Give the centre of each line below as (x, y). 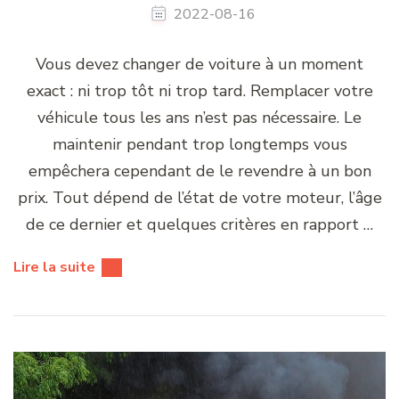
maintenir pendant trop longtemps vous (199, 144)
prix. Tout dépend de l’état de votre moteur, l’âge (199, 197)
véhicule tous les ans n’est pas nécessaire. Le (199, 117)
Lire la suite (54, 267)
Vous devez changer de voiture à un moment (199, 64)
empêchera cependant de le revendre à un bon (199, 171)
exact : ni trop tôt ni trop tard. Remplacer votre (199, 90)
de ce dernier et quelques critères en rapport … (199, 224)
